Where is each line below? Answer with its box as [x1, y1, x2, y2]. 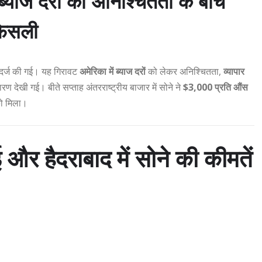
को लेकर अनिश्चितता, [146, 65, 223, 78]
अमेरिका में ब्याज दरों [80, 65, 146, 78]
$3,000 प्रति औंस [183, 81, 248, 94]
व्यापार [223, 65, 244, 78]
